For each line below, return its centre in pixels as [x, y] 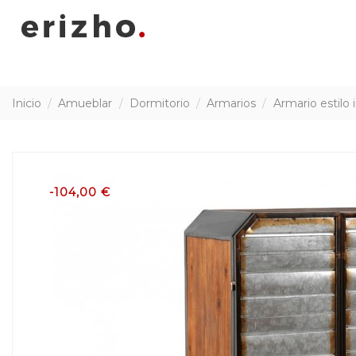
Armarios [232, 103]
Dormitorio [159, 103]
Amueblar [85, 103]
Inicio [27, 103]
